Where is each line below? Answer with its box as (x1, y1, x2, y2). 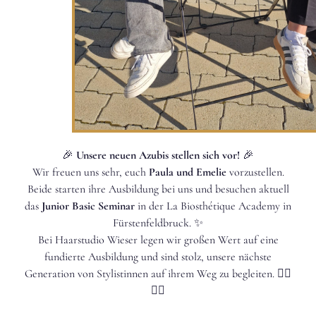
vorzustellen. (226, 164, 284, 179)
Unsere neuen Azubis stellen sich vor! (76, 147, 240, 162)
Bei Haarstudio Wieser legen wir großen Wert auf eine (37, 232, 279, 247)
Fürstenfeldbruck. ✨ (113, 215, 203, 230)
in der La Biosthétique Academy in (135, 198, 291, 213)
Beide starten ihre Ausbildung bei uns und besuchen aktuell (27, 181, 289, 196)
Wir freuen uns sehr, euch (32, 164, 149, 179)
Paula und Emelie (148, 164, 226, 179)
